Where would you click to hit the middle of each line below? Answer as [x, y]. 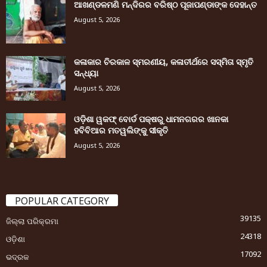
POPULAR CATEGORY [62, 201]
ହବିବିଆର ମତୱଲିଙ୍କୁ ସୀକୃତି [121, 131]
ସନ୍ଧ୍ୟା [86, 73]
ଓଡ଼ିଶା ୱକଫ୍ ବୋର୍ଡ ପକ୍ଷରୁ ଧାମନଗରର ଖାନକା [151, 119]
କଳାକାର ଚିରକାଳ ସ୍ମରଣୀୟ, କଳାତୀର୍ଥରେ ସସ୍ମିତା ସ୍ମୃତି [164, 62]
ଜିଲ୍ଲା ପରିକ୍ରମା [32, 221]
